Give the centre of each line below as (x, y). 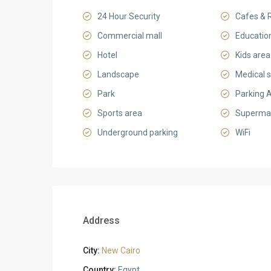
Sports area (120, 113)
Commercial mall (130, 36)
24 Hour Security (129, 16)
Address (101, 220)
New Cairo (121, 250)
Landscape (118, 74)
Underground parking (138, 132)
